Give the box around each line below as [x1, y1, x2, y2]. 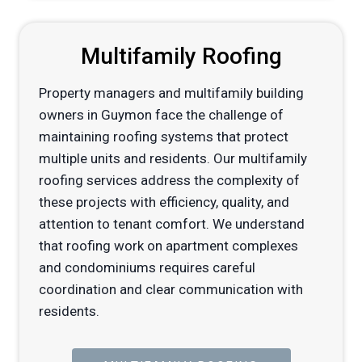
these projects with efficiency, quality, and [39, 194, 289, 211]
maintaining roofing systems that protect [39, 128, 288, 145]
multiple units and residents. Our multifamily [39, 150, 307, 167]
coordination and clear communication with [39, 281, 303, 298]
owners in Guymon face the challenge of [39, 107, 284, 124]
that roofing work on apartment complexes [39, 238, 298, 255]
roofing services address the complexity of [39, 172, 300, 189]
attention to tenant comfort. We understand [39, 216, 305, 233]
